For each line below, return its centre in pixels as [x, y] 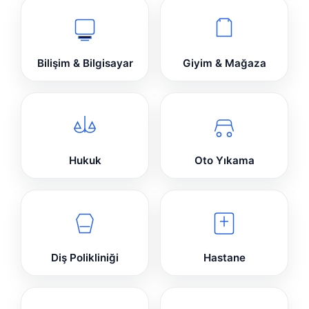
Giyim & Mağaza [224, 63]
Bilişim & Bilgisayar [85, 63]
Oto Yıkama [224, 161]
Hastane [224, 258]
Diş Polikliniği [85, 258]
